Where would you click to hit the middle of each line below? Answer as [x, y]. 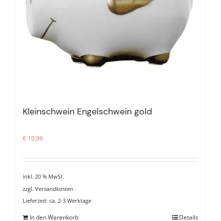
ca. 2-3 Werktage [70, 200]
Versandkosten [54, 188]
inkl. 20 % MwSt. [43, 177]
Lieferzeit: [36, 200]
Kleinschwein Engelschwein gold [87, 111]
